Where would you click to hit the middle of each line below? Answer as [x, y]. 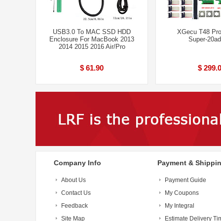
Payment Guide [185, 180]
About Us [74, 180]
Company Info [77, 163]
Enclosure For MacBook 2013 [92, 39]
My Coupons [182, 193]
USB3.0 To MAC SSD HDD [92, 32]
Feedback [74, 206]
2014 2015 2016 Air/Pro [92, 47]
